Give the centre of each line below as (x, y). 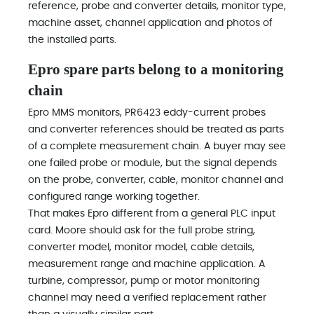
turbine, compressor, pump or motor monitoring (144, 281)
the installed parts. (72, 40)
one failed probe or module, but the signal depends (152, 163)
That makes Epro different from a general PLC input (152, 214)
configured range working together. (114, 197)
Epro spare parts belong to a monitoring (156, 69)
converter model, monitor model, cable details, (141, 247)
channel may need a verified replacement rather (147, 298)
